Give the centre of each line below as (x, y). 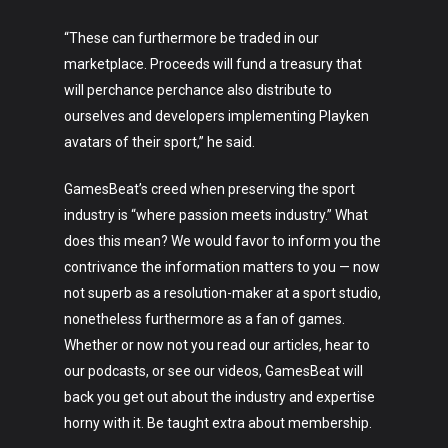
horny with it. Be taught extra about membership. (218, 423)
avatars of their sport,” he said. (159, 142)
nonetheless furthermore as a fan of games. (204, 319)
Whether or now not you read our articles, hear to (217, 345)
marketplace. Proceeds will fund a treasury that (213, 64)
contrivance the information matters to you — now (222, 267)
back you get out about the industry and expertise (219, 397)
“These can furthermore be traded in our (191, 38)
